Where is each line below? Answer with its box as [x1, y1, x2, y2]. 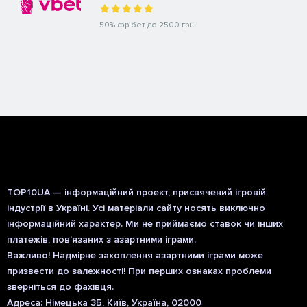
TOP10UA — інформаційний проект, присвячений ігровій [7, 186, 266, 198]
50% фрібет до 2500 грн [99, 19, 194, 30]
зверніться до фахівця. [7, 280, 114, 293]
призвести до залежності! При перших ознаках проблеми [7, 265, 271, 277]
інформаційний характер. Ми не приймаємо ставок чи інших [7, 217, 283, 230]
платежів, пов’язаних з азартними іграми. [7, 233, 196, 245]
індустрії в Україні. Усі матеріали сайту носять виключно [7, 201, 265, 214]
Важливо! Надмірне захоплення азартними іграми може [7, 249, 263, 261]
